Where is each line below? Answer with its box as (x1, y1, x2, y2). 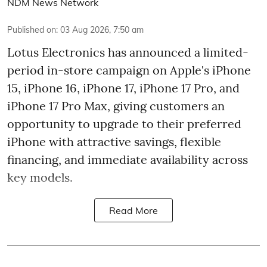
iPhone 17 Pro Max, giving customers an (7, 98, 225, 113)
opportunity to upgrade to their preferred (7, 116, 241, 131)
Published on (7, 24, 56, 35)
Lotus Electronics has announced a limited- (7, 45, 249, 60)
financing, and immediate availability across (7, 152, 248, 167)
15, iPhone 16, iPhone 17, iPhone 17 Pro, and (7, 80, 240, 95)
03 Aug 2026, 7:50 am (60, 24, 144, 35)
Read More (109, 204, 158, 216)
